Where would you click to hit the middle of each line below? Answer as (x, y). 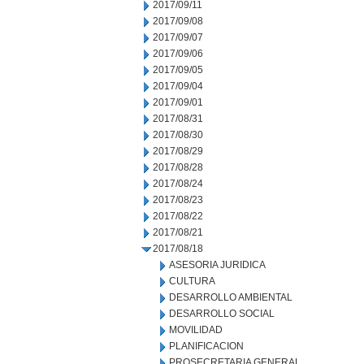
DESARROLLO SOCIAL (222, 314)
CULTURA (192, 281)
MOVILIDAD (196, 330)
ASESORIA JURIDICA (217, 265)
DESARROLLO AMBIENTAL (231, 297)
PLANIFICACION (206, 346)
